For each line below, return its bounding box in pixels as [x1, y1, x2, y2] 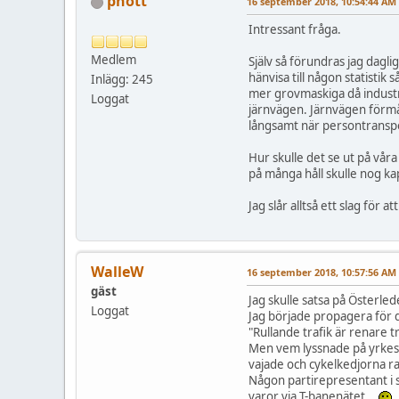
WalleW [91, 262, 143, 282]
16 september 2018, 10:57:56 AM [247, 265, 396, 280]
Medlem [91, 52, 136, 69]
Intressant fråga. [248, 21, 341, 38]
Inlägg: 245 [91, 71, 153, 88]
